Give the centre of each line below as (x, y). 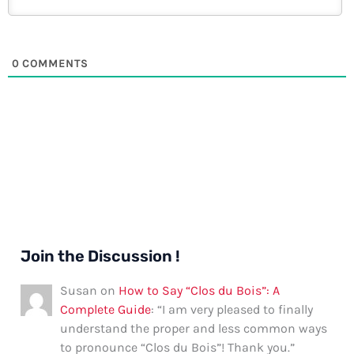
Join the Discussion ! (101, 256)
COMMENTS (54, 63)
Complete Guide (106, 309)
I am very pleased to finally (238, 309)
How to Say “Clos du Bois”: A (200, 290)
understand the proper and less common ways (194, 328)
